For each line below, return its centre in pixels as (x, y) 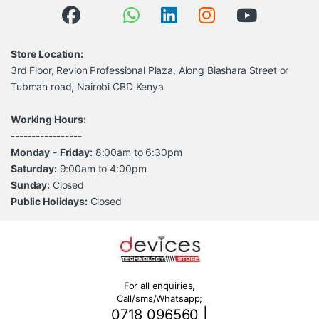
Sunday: (31, 184)
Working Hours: (49, 119)
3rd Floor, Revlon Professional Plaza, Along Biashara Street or (150, 70)
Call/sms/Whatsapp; (159, 299)
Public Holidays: (49, 201)
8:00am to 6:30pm (137, 152)
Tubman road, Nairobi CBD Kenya (87, 86)
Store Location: (47, 53)
